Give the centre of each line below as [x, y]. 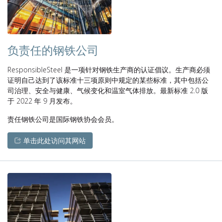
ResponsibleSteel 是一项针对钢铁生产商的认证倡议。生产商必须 [109, 70]
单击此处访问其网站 [54, 140]
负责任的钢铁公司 [53, 50]
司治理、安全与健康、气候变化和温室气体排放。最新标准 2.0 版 [108, 90]
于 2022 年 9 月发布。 [42, 101]
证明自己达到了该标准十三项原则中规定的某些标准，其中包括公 [108, 80]
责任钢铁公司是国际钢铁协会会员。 [63, 119]
